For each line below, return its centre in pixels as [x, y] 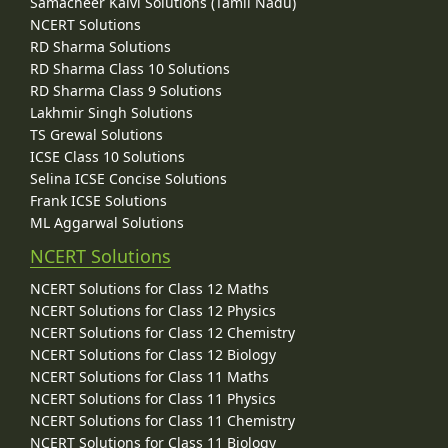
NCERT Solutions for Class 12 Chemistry [162, 332]
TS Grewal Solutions [96, 134]
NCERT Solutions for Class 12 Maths [149, 288]
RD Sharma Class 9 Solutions [126, 90]
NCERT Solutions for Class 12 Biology [153, 354]
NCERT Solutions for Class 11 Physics [153, 398]
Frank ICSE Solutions [98, 200]
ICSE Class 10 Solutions [107, 156]
